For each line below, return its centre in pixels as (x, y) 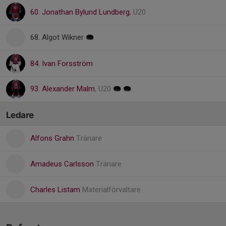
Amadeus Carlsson (63, 164)
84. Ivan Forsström (62, 64)
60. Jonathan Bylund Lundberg (80, 12)
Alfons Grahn (53, 138)
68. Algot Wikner (58, 37)
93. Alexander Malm (63, 89)
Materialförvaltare (111, 190)
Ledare (20, 115)
